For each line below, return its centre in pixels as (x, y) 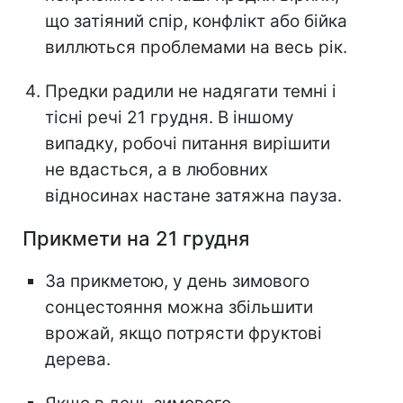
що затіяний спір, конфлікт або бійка (196, 22)
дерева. (78, 360)
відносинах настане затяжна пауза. (193, 196)
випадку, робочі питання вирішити (188, 144)
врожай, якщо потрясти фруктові (184, 334)
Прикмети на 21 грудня (136, 239)
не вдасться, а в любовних (157, 170)
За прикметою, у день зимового (177, 282)
